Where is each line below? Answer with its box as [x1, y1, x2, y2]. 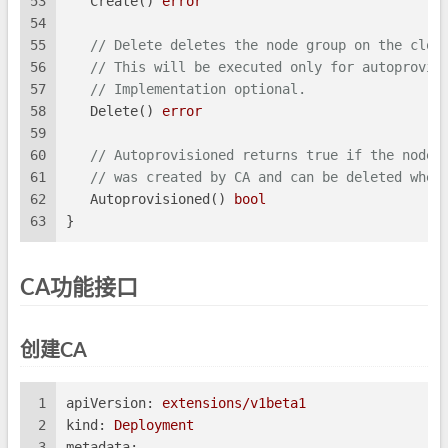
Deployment [114, 417, 194, 434]
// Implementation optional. [90, 81, 306, 98]
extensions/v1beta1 [162, 395, 306, 412]
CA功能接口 [20, 277, 138, 300]
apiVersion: [66, 395, 154, 412]
